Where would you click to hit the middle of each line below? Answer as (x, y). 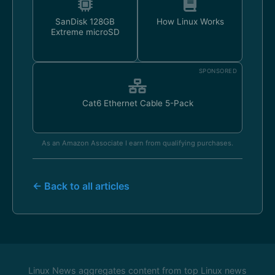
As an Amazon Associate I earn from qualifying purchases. (137, 143)
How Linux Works (190, 21)
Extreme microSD (85, 32)
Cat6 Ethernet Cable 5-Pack (137, 103)
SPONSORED (218, 71)
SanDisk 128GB (85, 21)
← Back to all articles (81, 186)
